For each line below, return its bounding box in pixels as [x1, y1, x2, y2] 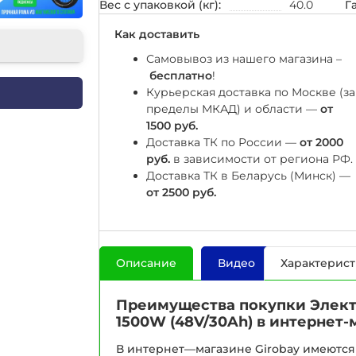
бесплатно [149, 68, 212, 83]
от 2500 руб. [146, 184, 216, 199]
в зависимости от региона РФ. [170, 151, 353, 166]
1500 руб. [146, 118, 201, 133]
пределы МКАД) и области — [146, 101, 320, 116]
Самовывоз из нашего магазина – [146, 51, 342, 66]
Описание [116, 255, 176, 270]
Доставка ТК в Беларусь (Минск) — [146, 168, 350, 183]
